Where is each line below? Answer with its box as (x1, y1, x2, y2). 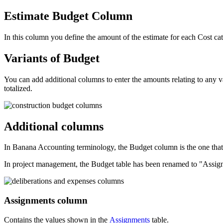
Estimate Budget (4, 9, 92, 22)
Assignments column (4, 195, 88, 206)
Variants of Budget (4, 51, 100, 65)
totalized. (4, 84, 32, 93)
